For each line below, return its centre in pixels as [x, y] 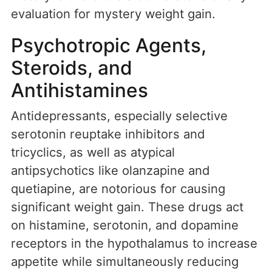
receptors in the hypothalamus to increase [134, 243]
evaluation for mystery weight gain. [113, 14]
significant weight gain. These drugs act [127, 207]
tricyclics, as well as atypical [93, 152]
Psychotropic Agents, [109, 46]
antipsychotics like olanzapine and [110, 171]
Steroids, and [72, 68]
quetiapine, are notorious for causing [118, 189]
